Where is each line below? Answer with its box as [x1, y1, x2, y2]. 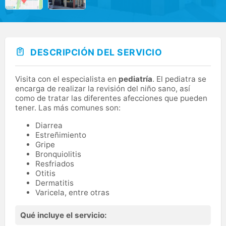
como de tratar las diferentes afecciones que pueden [15, 93, 207, 103]
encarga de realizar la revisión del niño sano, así [15, 83, 190, 93]
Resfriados [35, 158, 74, 168]
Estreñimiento [35, 130, 86, 140]
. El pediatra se [152, 74, 206, 84]
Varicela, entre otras [35, 187, 109, 197]
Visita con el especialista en [15, 74, 119, 84]
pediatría [119, 74, 152, 84]
